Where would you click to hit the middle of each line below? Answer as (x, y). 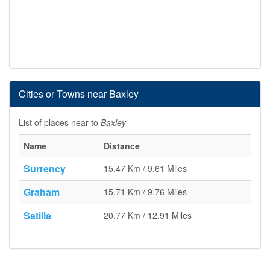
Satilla (37, 215)
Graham (42, 192)
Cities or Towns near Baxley (79, 94)
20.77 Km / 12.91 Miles (148, 215)
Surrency (45, 168)
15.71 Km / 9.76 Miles (145, 192)
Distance (122, 146)
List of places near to (60, 122)
